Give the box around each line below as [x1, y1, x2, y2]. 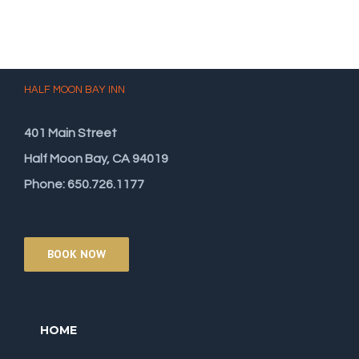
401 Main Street [24, 127, 117, 140]
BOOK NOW [47, 247, 106, 262]
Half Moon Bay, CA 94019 [24, 152, 168, 166]
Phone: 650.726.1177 [24, 178, 144, 192]
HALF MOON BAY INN [24, 84, 125, 96]
